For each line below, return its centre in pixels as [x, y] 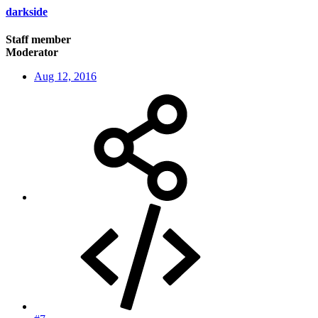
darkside [27, 11]
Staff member [38, 40]
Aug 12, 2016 [65, 77]
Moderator [32, 53]
